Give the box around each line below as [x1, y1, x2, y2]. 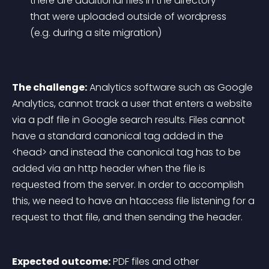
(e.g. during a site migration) [30, 26, 162, 40]
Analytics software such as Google [87, 80, 255, 94]
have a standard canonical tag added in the [12, 129, 226, 143]
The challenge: [12, 80, 87, 94]
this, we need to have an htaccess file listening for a [12, 194, 257, 208]
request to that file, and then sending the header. [12, 210, 243, 224]
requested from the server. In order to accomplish [12, 178, 246, 192]
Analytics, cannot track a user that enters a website [12, 97, 255, 110]
